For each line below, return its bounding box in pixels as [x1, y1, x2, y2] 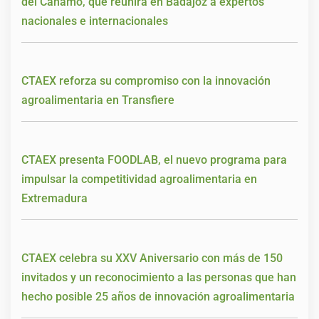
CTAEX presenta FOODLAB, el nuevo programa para [21, 153, 287, 167]
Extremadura [21, 192, 88, 205]
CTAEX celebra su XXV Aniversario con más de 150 [21, 251, 283, 265]
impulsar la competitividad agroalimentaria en [21, 172, 257, 186]
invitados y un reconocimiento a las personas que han [21, 271, 296, 284]
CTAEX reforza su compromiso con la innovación [21, 74, 271, 88]
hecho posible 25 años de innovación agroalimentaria [21, 290, 295, 303]
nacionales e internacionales [21, 14, 168, 28]
